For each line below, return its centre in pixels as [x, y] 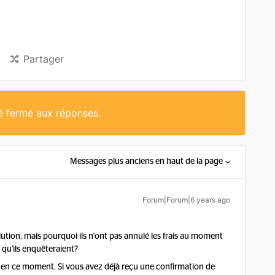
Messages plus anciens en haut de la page [146, 161]
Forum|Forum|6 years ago [186, 200]
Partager [44, 59]
